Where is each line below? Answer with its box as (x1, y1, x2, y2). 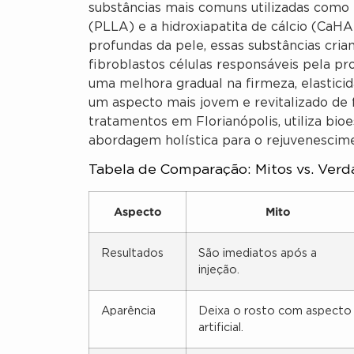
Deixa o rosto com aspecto (198, 306, 352, 317)
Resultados (101, 248, 164, 259)
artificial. (198, 322, 243, 333)
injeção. (198, 265, 239, 276)
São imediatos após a (198, 248, 317, 259)
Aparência (101, 306, 156, 317)
